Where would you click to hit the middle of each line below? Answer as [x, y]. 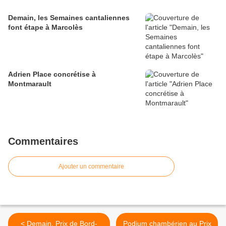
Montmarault [30, 84]
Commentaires [43, 142]
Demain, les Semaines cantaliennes [69, 18]
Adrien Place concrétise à [52, 74]
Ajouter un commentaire [91, 167]
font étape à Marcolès [45, 27]
